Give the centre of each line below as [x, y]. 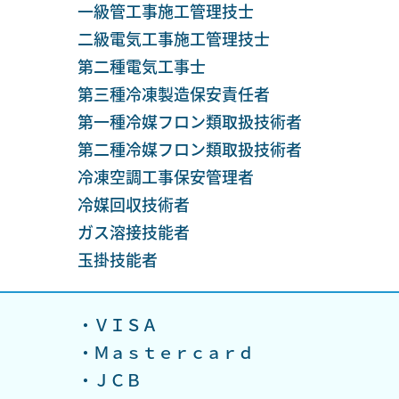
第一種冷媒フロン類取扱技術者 [189, 121]
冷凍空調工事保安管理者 [165, 176]
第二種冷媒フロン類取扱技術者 [189, 149]
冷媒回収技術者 [133, 204]
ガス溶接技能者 [133, 232]
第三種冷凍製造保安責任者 [173, 94]
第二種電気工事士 [141, 66]
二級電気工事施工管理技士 [173, 38]
